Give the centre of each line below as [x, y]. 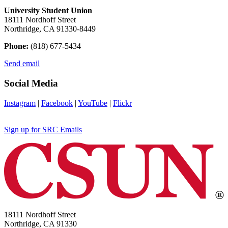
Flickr [122, 103]
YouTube [93, 103]
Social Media [31, 83]
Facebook [57, 103]
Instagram [20, 103]
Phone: [16, 46]
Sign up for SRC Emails [43, 129]
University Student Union [48, 11]
